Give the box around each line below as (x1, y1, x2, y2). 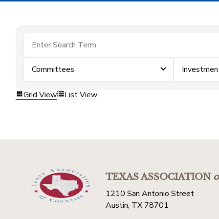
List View (65, 89, 97, 100)
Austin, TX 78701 (106, 200, 169, 211)
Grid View (23, 89, 57, 100)
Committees (32, 64, 74, 75)
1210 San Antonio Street (106, 188, 194, 199)
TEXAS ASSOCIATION (106, 172, 211, 182)
